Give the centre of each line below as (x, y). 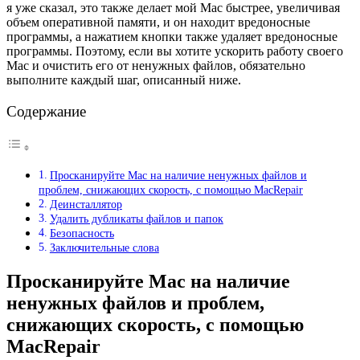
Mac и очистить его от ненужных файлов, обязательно (156, 65)
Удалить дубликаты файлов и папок (136, 219)
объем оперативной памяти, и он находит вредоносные (158, 22)
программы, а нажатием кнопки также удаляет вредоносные (172, 36)
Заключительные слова (104, 248)
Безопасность (82, 233)
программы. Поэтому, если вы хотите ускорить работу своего (175, 51)
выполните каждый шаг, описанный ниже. (124, 80)
